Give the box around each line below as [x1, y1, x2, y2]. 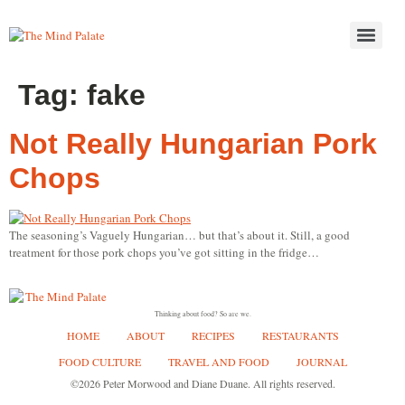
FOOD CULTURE [58, 354, 141, 370]
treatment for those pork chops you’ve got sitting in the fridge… [9, 244, 319, 260]
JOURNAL [296, 354, 347, 370]
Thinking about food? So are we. [154, 309, 251, 319]
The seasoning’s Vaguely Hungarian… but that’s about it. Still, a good [9, 227, 350, 243]
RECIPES [191, 328, 235, 344]
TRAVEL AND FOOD [167, 354, 269, 370]
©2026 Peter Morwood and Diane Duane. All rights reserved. [70, 376, 335, 391]
